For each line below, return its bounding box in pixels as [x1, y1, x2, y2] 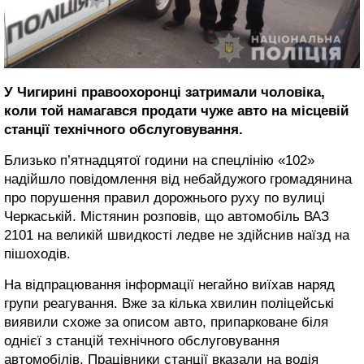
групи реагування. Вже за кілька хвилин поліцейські [4, 295, 334, 311]
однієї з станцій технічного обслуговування [4, 332, 279, 349]
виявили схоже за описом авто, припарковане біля [4, 314, 328, 330]
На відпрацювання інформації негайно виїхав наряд [4, 276, 335, 292]
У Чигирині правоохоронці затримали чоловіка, [4, 84, 325, 100]
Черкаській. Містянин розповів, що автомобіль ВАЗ [4, 208, 329, 224]
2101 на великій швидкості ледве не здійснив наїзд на [4, 227, 349, 243]
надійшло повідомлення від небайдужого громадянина [4, 171, 352, 187]
